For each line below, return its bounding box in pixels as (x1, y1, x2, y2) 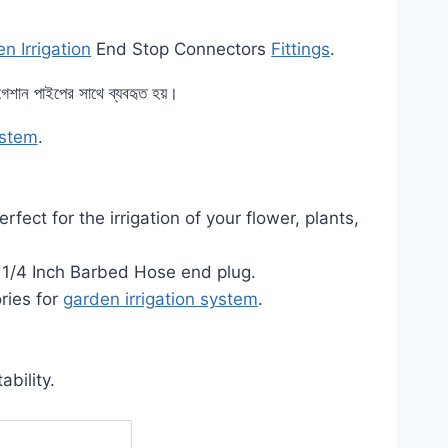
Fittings (271, 39, 331, 60)
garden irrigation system (62, 289, 258, 310)
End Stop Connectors (91, 39, 272, 60)
